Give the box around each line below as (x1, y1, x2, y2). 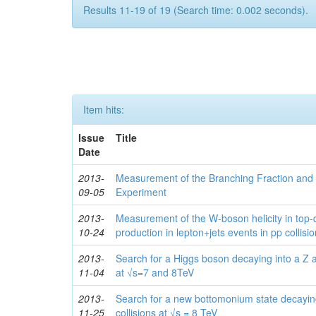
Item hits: (83, 102, 124, 117)
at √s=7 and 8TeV (116, 265, 195, 280)
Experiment (116, 185, 167, 200)
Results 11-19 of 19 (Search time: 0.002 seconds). (83, 3, 308, 18)
